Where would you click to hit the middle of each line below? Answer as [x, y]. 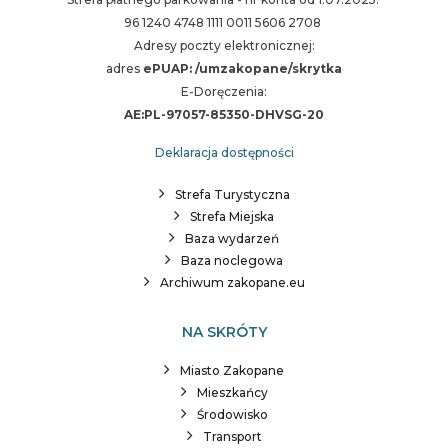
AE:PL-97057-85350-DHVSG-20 [224, 114]
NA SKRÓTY [224, 332]
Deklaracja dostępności [224, 152]
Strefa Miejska [232, 216]
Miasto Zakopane [232, 370]
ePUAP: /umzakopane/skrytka [241, 68]
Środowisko [232, 414]
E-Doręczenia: [224, 91]
